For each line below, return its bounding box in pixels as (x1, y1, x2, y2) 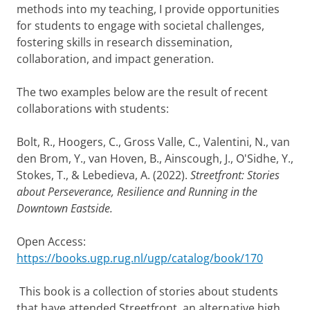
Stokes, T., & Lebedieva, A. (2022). (17, 167, 190, 183)
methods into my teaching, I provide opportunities (17, 1, 280, 17)
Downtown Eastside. (17, 201, 113, 216)
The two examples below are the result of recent (17, 84, 268, 100)
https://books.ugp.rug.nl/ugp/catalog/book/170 (17, 250, 263, 266)
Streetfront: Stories (190, 167, 280, 183)
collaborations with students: (17, 101, 169, 116)
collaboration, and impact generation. (17, 51, 214, 66)
